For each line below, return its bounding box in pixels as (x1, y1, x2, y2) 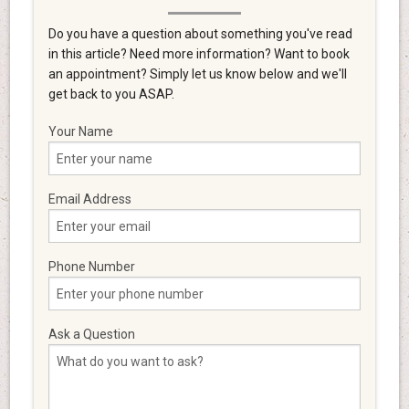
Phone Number (47, 259, 135, 275)
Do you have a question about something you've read (47, 26, 352, 42)
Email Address (47, 192, 131, 207)
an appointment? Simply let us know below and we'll (47, 67, 347, 82)
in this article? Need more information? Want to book (47, 47, 350, 62)
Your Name (47, 124, 113, 140)
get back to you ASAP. (47, 87, 174, 102)
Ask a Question (47, 327, 135, 342)
